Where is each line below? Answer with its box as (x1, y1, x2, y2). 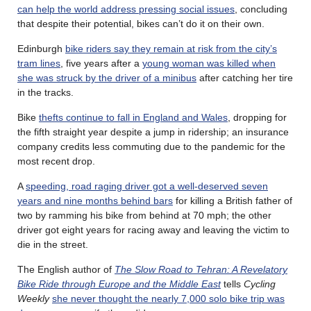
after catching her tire (196, 72, 293, 83)
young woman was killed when (142, 57, 276, 69)
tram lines (17, 57, 60, 69)
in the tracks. (17, 86, 74, 98)
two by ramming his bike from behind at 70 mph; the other (17, 209, 271, 221)
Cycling (244, 278, 276, 289)
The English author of (17, 263, 115, 275)
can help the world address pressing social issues (17, 3, 235, 15)
